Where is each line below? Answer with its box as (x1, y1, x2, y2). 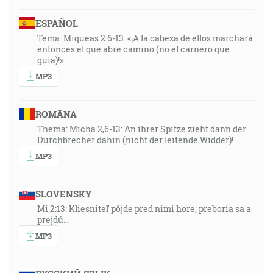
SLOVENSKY (35, 188, 91, 200)
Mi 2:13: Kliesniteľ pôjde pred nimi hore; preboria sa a (37, 203, 251, 214)
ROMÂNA (35, 108, 77, 120)
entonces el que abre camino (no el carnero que (37, 43, 230, 55)
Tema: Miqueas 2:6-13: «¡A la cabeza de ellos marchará (37, 32, 253, 44)
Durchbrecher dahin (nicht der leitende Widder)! (37, 134, 233, 146)
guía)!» (37, 54, 63, 66)
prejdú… (37, 214, 69, 225)
